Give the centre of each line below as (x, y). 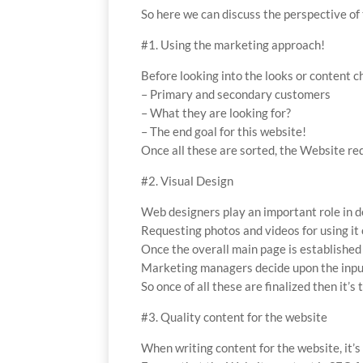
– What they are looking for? (216, 113)
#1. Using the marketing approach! (233, 45)
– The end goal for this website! (224, 132)
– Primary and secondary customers (236, 94)
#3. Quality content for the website (235, 317)
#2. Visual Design (188, 181)
